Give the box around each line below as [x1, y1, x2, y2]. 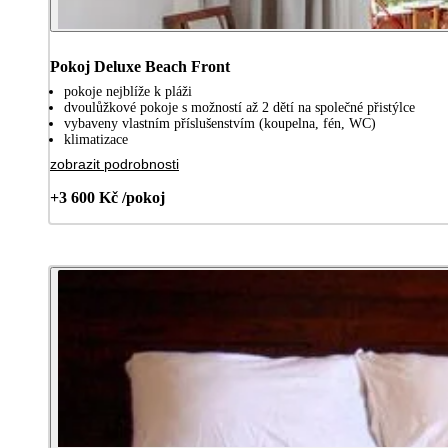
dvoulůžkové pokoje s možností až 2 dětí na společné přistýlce [64, 99, 415, 115]
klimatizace [64, 131, 128, 147]
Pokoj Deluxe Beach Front [50, 57, 230, 75]
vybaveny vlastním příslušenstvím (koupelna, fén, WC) [64, 115, 376, 131]
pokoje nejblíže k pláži [64, 83, 192, 99]
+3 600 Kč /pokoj [50, 188, 165, 206]
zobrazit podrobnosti [50, 155, 179, 172]
